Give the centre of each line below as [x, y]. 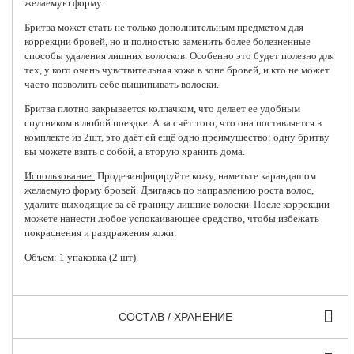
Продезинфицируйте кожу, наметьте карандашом [207, 175]
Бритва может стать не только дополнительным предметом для [164, 27]
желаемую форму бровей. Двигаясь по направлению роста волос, [169, 190]
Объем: [41, 257]
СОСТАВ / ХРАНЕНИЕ [175, 316]
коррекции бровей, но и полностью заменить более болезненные [168, 41]
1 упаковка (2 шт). [98, 257]
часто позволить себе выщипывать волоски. [122, 84]
